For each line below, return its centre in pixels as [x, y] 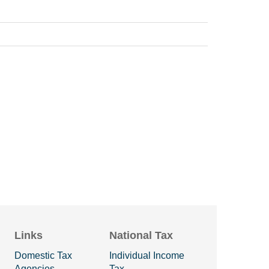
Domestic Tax [43, 255]
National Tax [141, 235]
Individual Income [147, 255]
